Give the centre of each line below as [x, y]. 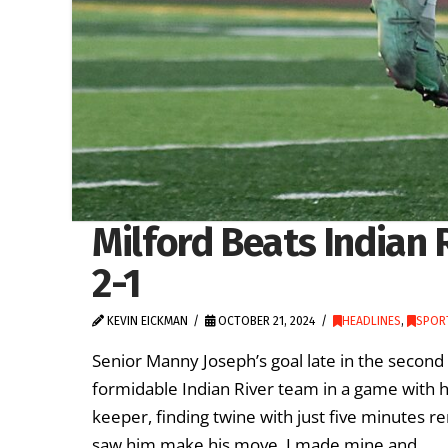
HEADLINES [371, 320]
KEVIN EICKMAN [146, 320]
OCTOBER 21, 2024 [265, 320]
